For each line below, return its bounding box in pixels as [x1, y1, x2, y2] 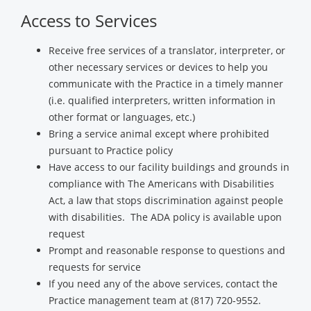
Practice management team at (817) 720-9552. [49, 294, 261, 307]
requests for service [49, 260, 141, 274]
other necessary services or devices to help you [49, 60, 268, 74]
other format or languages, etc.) [49, 110, 195, 124]
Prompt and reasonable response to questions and [49, 244, 285, 257]
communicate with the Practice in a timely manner [49, 77, 283, 90]
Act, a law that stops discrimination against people [49, 194, 283, 207]
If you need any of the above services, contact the [49, 277, 278, 290]
